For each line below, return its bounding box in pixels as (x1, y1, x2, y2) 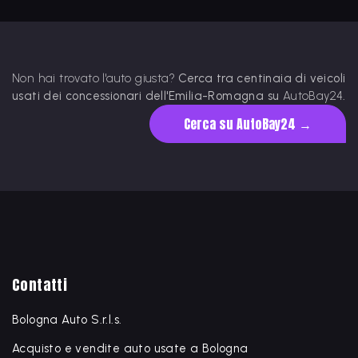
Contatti (12, 274, 68, 296)
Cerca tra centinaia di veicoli (175, 71, 346, 86)
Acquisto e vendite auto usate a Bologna (12, 341, 249, 356)
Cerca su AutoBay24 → (184, 114, 312, 133)
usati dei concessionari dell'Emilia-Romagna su (12, 89, 283, 103)
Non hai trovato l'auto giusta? (12, 71, 175, 86)
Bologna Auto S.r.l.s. (12, 312, 122, 327)
